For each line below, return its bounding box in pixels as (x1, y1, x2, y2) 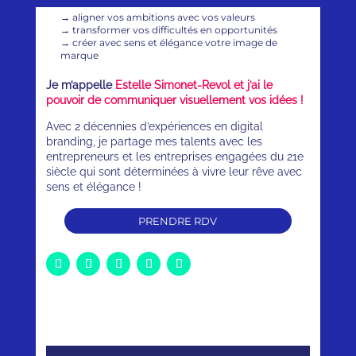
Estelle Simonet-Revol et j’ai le (115, 79, 273, 92)
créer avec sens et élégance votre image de (72, 37, 278, 49)
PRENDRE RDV (138, 215, 218, 228)
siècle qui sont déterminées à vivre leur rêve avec (46, 165, 303, 179)
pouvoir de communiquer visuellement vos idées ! (46, 94, 304, 107)
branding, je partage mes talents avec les (46, 135, 263, 149)
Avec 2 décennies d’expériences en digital (46, 120, 264, 133)
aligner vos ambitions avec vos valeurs (72, 11, 256, 24)
